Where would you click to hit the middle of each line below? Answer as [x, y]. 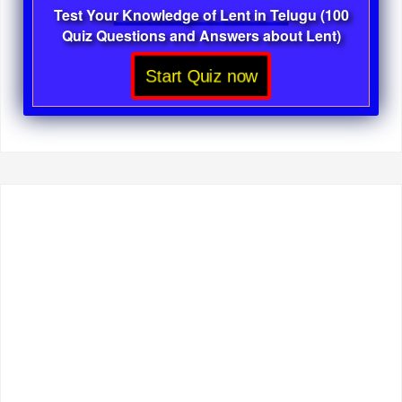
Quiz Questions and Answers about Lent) [201, 35]
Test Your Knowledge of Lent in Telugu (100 [201, 14]
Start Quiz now [201, 75]
